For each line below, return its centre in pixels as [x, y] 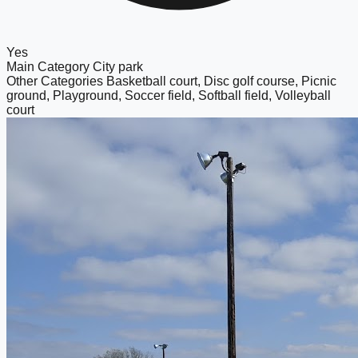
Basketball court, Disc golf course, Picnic [221, 81]
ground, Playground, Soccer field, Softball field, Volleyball [169, 95]
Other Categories [56, 81]
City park [118, 66]
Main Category [50, 66]
